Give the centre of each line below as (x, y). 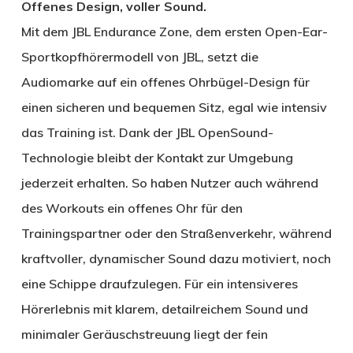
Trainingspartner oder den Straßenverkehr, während (176, 234)
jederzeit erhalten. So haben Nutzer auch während (169, 183)
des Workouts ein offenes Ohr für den (132, 208)
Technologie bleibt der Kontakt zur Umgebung (157, 158)
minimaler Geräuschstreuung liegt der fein (144, 334)
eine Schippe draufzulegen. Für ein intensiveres (159, 284)
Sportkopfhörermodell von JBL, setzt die (139, 57)
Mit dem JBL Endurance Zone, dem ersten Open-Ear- (174, 32)
